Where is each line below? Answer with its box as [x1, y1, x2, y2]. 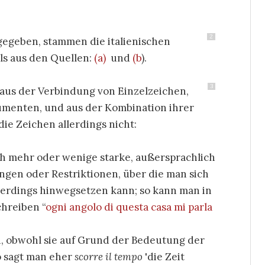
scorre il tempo [75, 250, 143, 263]
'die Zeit [143, 250, 185, 263]
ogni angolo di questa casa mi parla [46, 201, 212, 214]
